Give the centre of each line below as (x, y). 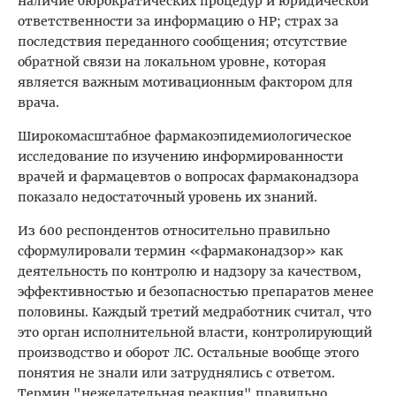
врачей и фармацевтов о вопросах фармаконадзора (188, 177)
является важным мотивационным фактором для (185, 83)
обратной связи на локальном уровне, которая (172, 62)
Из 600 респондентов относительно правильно (174, 231)
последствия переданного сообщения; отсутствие (183, 42)
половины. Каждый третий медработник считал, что (194, 312)
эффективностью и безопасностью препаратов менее (196, 292)
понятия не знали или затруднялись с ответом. (176, 373)
